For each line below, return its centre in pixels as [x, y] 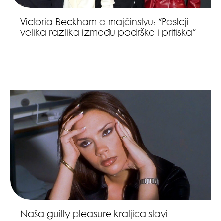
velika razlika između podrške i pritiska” [108, 33]
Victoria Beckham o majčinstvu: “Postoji [105, 23]
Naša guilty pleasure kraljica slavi [94, 215]
